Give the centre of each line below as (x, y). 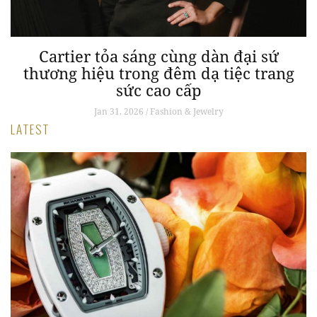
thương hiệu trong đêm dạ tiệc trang (158, 73)
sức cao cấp (158, 90)
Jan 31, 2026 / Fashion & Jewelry (158, 112)
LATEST (30, 129)
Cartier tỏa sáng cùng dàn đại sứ (158, 56)
